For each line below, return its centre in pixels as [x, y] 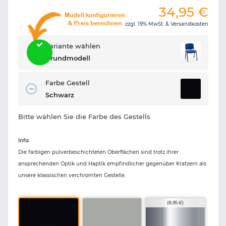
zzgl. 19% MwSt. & [148, 24]
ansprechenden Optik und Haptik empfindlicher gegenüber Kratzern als [112, 163]
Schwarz [60, 95]
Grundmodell [68, 58]
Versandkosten [189, 24]
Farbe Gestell [68, 82]
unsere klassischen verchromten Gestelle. [72, 175]
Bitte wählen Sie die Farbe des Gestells [84, 116]
